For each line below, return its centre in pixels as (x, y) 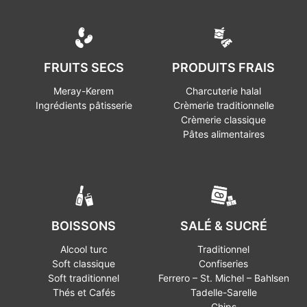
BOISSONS (84, 225)
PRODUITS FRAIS (223, 67)
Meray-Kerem (84, 90)
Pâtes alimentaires (223, 134)
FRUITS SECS (84, 67)
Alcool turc (84, 249)
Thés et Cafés (84, 292)
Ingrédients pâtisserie (84, 105)
